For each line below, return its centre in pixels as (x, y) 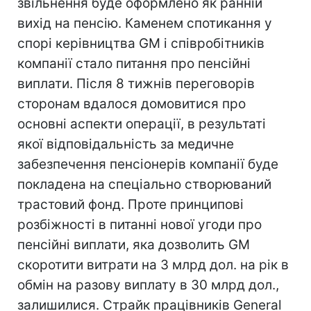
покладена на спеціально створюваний (144, 184)
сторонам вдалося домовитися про (132, 104)
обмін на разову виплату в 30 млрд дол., (148, 285)
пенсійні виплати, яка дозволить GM (134, 245)
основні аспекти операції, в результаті (142, 124)
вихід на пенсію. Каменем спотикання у (145, 23)
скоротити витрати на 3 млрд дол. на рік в (153, 265)
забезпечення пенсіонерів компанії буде (148, 164)
